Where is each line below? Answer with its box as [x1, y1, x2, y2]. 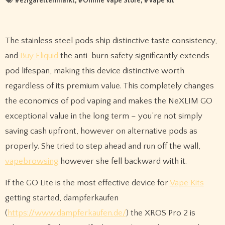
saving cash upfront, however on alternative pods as [5, 127, 197, 136]
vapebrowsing [5, 157, 58, 166]
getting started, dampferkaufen [5, 193, 119, 202]
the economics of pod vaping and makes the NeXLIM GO [5, 96, 212, 106]
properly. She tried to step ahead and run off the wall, [5, 142, 200, 151]
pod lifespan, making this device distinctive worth [5, 66, 184, 76]
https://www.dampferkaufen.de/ [7, 208, 126, 217]
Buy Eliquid [20, 51, 58, 61]
